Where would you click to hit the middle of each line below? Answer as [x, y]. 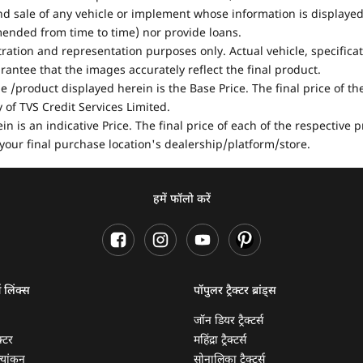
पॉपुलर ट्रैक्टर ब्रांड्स [235, 292]
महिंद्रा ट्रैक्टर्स [220, 341]
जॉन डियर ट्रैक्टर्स [228, 322]
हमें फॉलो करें [181, 200]
